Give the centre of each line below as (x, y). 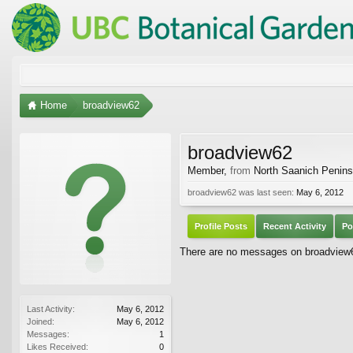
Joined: (41, 321)
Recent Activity (295, 226)
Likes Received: (58, 346)
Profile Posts (221, 226)
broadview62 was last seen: (241, 192)
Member (206, 170)
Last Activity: (51, 308)
